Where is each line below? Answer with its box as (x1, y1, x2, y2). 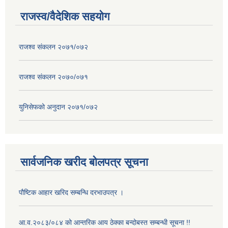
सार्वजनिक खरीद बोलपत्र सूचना (20, 155, 148, 168)
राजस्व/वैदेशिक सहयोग (20, 10, 109, 23)
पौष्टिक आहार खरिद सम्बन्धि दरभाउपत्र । (19, 188, 124, 196)
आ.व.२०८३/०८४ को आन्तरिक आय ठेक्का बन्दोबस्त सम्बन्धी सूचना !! (19, 218, 190, 226)
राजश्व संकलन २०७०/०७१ (19, 73, 88, 81)
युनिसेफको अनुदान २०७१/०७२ (19, 103, 98, 111)
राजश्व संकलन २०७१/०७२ (19, 43, 88, 51)
